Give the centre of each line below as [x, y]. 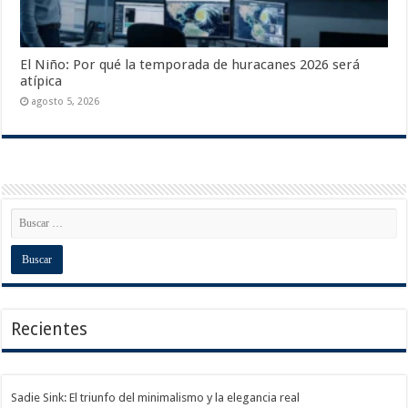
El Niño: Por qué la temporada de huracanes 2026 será [190, 64]
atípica [41, 81]
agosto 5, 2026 [66, 101]
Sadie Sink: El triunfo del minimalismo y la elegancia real [156, 397]
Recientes [50, 329]
